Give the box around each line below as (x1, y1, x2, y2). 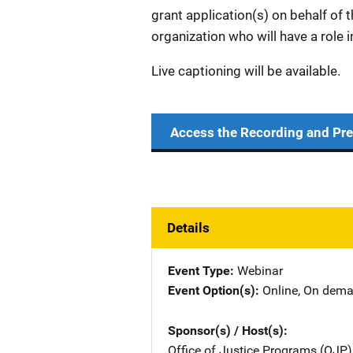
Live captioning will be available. (151, 63, 340, 79)
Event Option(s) (168, 283, 255, 298)
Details (167, 220, 210, 236)
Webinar (237, 263, 283, 278)
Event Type (168, 263, 230, 278)
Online (262, 283, 298, 298)
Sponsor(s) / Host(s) (168, 323, 284, 338)
